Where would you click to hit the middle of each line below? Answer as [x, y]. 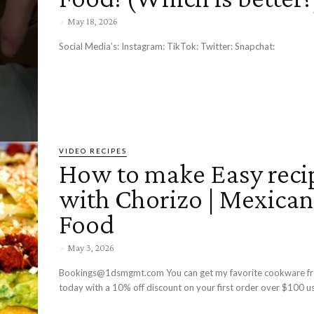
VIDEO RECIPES [93, 150]
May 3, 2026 [91, 247]
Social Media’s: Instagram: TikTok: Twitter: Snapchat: [255, 47]
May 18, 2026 [93, 21]
